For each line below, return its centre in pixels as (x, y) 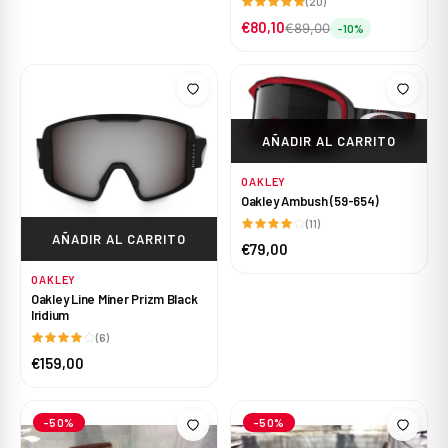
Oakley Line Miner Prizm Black (114, 299)
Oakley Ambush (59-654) (310, 201)
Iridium (50, 315)
